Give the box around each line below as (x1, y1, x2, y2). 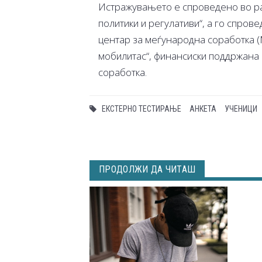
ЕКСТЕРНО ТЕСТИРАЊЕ (102, 104, 181, 113)
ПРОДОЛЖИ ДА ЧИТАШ (99, 164, 196, 175)
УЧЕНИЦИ (225, 104, 257, 113)
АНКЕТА (189, 104, 216, 113)
